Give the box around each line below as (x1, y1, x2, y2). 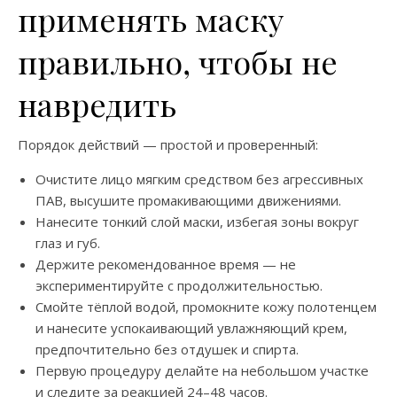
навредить (18, 82, 176, 125)
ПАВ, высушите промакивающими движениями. (35, 191, 341, 209)
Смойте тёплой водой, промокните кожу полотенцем (35, 297, 377, 315)
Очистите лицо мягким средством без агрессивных (35, 169, 363, 188)
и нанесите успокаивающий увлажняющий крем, (35, 318, 347, 337)
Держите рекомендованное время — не (35, 254, 296, 273)
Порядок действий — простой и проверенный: (18, 135, 318, 153)
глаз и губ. (35, 233, 100, 252)
